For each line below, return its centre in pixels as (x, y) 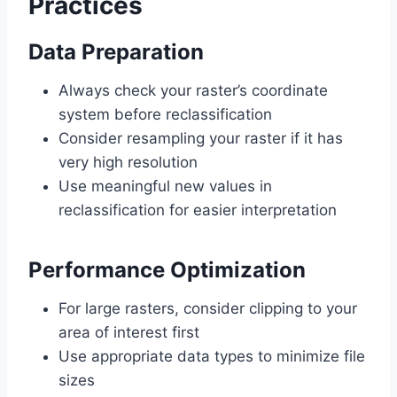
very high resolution (128, 163)
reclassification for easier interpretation (198, 210)
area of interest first (129, 333)
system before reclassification (165, 115)
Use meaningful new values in (165, 187)
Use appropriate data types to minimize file (212, 357)
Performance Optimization (167, 270)
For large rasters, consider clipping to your (208, 309)
